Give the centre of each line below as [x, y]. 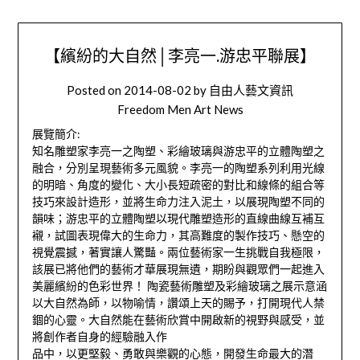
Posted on [95, 90]
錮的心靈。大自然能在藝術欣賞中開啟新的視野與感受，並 [178, 320]
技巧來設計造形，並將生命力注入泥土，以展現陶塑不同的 [178, 202]
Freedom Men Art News [180, 110]
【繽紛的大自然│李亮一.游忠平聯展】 [180, 56]
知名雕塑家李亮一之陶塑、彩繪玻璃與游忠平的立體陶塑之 [178, 151]
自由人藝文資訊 [251, 90]
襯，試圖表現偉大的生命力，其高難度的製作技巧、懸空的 [178, 235]
